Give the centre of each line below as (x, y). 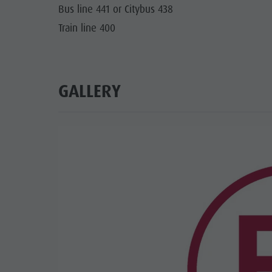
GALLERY (89, 91)
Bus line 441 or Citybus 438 (115, 9)
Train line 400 (87, 28)
